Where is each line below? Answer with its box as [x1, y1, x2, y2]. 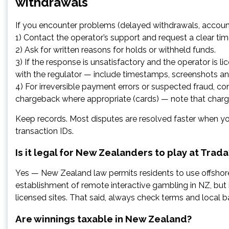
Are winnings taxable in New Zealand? [15, 213, 192, 224]
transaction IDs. [15, 126, 74, 136]
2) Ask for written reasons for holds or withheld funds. [15, 44, 216, 55]
